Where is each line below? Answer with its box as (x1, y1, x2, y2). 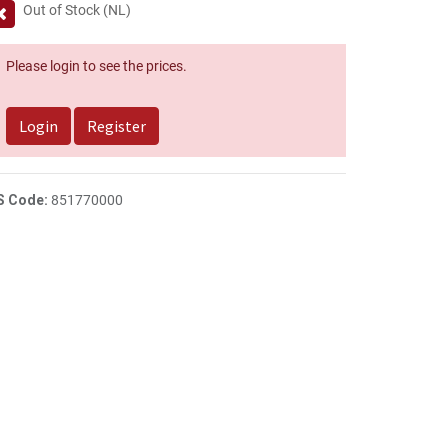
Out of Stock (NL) (23, 2, 131, 18)
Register (87, 116, 146, 136)
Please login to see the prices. (6, 58, 187, 74)
